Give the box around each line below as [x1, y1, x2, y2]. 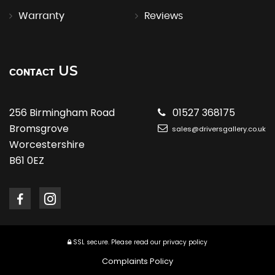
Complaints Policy [102, 255, 173, 267]
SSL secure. [71, 237, 109, 247]
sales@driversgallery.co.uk [170, 123, 266, 134]
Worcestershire [9, 137, 85, 152]
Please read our [109, 237, 163, 247]
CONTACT [9, 68, 55, 77]
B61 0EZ [9, 153, 44, 168]
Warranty [18, 10, 64, 21]
